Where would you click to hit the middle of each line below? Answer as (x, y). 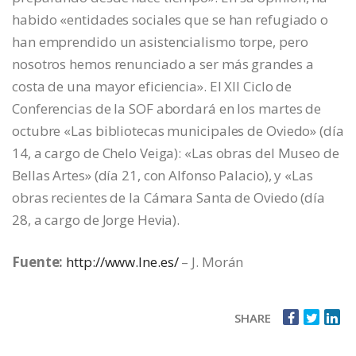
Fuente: (38, 261)
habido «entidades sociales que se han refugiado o (170, 19)
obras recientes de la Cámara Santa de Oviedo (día (169, 197)
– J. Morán (211, 261)
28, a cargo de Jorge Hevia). (96, 219)
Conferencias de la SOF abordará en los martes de (167, 108)
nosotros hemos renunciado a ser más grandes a (163, 64)
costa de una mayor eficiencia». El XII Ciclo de (152, 86)
